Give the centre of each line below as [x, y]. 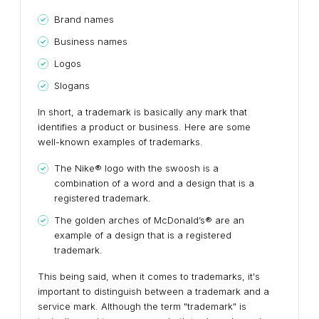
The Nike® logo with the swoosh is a [136, 168]
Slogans [72, 85]
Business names [91, 41]
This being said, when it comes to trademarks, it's [149, 276]
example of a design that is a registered [143, 235]
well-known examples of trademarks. [120, 142]
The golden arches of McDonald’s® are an [149, 220]
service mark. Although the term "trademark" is [142, 306]
